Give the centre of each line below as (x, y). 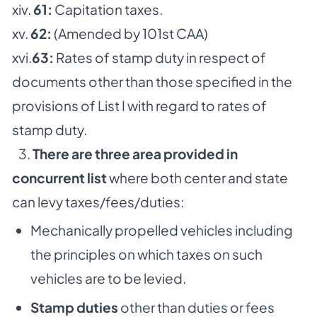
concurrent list (59, 177)
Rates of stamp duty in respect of (160, 57)
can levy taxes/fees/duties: (98, 201)
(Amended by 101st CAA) (130, 33)
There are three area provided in (135, 153)
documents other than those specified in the (152, 81)
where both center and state (197, 177)
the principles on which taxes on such (146, 254)
